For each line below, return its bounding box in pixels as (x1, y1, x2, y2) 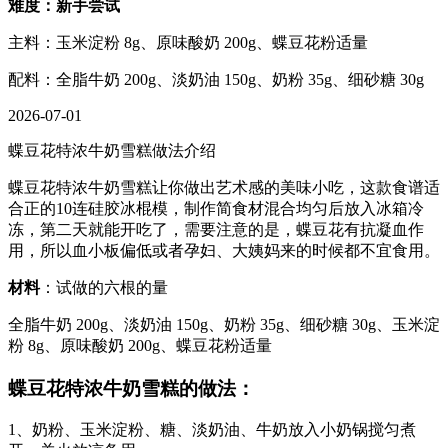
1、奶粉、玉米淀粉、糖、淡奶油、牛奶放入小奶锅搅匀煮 (8, 421, 416, 439)
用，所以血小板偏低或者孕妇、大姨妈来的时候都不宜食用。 (8, 241, 440, 259)
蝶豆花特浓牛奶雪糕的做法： (8, 377, 255, 399)
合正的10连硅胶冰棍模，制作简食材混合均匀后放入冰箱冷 (8, 199, 424, 217)
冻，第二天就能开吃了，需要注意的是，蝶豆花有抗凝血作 (8, 220, 424, 238)
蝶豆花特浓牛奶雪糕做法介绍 (8, 141, 216, 159)
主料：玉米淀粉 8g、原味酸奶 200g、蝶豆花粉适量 (8, 33, 368, 51)
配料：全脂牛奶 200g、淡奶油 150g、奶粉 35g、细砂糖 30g (8, 70, 424, 88)
